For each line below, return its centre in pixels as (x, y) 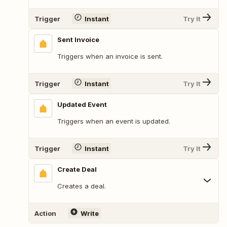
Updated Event (82, 105)
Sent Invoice (78, 40)
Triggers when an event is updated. (114, 121)
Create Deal (77, 169)
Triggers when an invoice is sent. (110, 56)
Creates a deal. (82, 186)
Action (45, 213)
